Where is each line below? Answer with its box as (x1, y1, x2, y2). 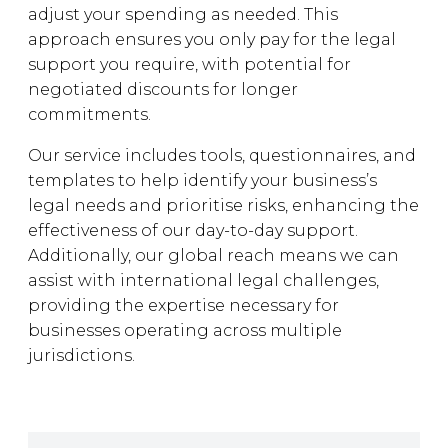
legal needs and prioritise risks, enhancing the (28, 196, 419, 215)
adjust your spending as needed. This (28, 5, 338, 24)
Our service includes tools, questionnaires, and (28, 146, 416, 165)
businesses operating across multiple (28, 321, 342, 340)
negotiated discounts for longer (28, 80, 298, 99)
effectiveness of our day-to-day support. (28, 221, 358, 240)
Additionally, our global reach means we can (28, 246, 399, 265)
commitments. (28, 105, 151, 124)
